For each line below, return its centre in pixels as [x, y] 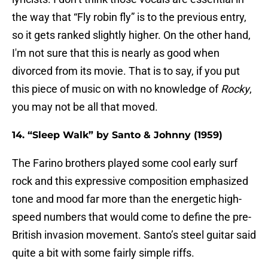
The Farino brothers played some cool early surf [125, 163]
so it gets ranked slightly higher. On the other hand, [131, 35]
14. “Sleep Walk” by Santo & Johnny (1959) [117, 135]
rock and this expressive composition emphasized [130, 181]
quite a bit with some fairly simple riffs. [103, 253]
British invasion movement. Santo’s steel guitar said [134, 235]
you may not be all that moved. [85, 107]
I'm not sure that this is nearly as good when [116, 53]
